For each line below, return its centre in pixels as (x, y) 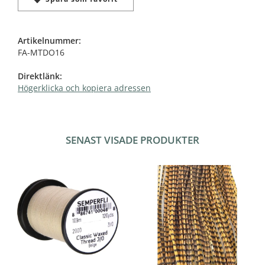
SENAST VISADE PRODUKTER (132, 140)
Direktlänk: (40, 76)
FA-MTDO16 (41, 52)
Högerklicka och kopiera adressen (84, 88)
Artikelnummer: (49, 40)
